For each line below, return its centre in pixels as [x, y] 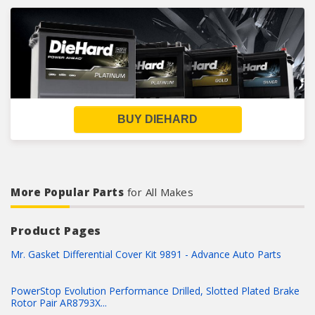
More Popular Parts [69, 192]
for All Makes [160, 192]
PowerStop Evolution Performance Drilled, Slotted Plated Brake [155, 291]
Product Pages [56, 231]
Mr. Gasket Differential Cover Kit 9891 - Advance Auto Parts [146, 254]
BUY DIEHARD [157, 119]
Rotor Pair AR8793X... [59, 303]
